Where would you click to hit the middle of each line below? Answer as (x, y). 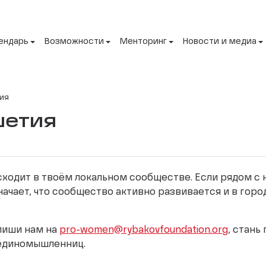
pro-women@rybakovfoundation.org (144, 230)
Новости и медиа (220, 42)
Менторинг (143, 42)
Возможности (74, 42)
